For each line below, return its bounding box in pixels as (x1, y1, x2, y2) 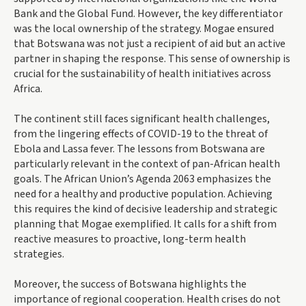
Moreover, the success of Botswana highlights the (14, 277, 247, 292)
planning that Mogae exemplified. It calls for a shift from (14, 217, 277, 232)
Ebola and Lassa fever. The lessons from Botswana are (14, 141, 265, 157)
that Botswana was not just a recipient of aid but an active (14, 36, 286, 52)
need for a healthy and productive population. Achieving (14, 186, 273, 202)
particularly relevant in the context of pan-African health (14, 156, 280, 172)
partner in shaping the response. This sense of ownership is (14, 51, 290, 67)
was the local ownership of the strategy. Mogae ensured (14, 21, 274, 37)
